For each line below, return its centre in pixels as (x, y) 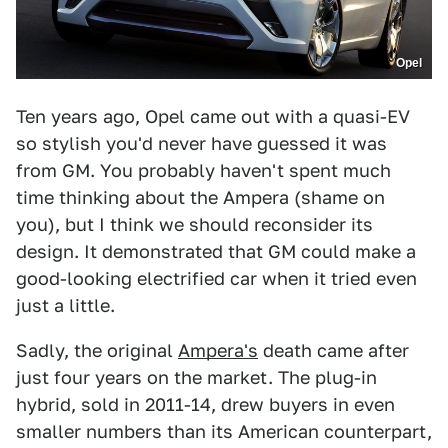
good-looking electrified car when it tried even (216, 279)
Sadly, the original (97, 351)
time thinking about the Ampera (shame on (200, 198)
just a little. (65, 306)
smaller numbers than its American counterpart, (224, 432)
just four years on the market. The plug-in (196, 378)
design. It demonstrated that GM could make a (216, 252)
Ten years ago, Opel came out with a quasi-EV (213, 117)
